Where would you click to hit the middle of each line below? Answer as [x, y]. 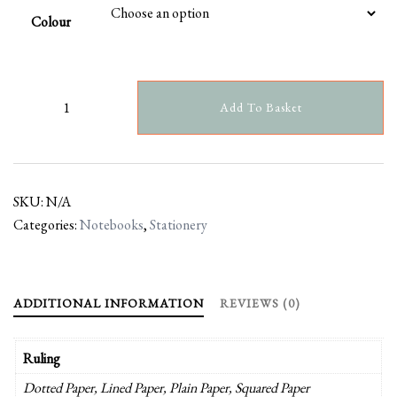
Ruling [42, 358]
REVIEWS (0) [260, 303]
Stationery [179, 224]
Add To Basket [261, 108]
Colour [51, 21]
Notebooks [112, 224]
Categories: [47, 224]
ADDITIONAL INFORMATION [109, 303]
